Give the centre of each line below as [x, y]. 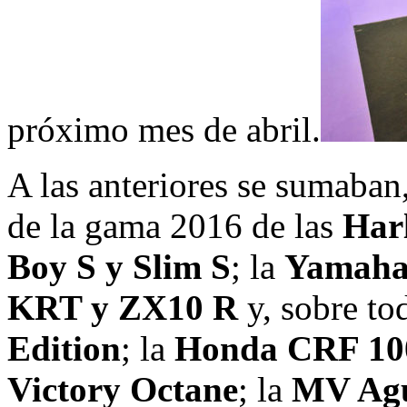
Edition [64, 348]
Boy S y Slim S [119, 266]
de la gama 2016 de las [175, 225]
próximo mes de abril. [164, 129]
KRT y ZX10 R [123, 307]
